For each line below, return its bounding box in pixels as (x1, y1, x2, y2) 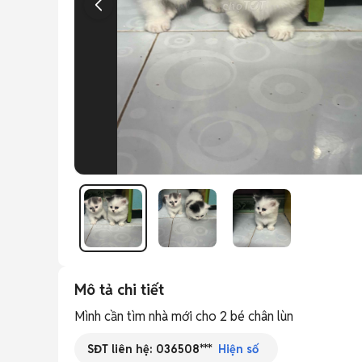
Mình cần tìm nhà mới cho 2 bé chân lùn (74, 308, 293, 325)
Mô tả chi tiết (74, 280, 164, 299)
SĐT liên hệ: (87, 341, 156, 356)
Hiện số (218, 342, 259, 356)
